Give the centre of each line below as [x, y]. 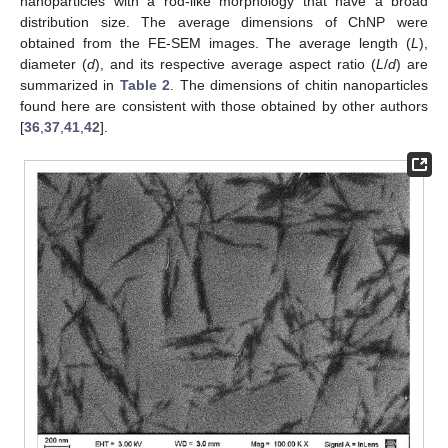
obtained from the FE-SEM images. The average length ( [215, 43]
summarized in [70, 85]
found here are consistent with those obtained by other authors [224, 106]
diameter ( [53, 64]
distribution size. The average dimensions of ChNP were [224, 22]
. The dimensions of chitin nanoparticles [299, 85]
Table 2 [145, 85]
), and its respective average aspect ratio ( [235, 64]
